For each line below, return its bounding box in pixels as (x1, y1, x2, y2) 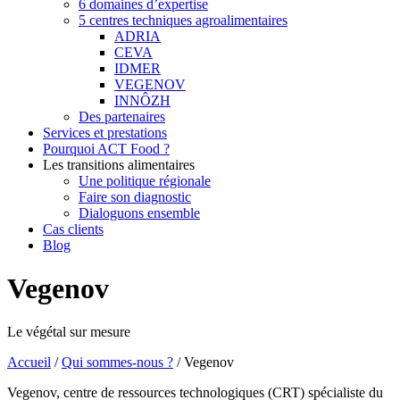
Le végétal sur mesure (7, 324, 130, 340)
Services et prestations (43, 124, 167, 140)
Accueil (7, 354, 51, 371)
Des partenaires (79, 108, 165, 124)
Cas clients (43, 221, 104, 237)
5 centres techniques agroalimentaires (79, 12, 287, 28)
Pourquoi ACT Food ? (43, 140, 170, 156)
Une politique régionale (79, 172, 211, 188)
